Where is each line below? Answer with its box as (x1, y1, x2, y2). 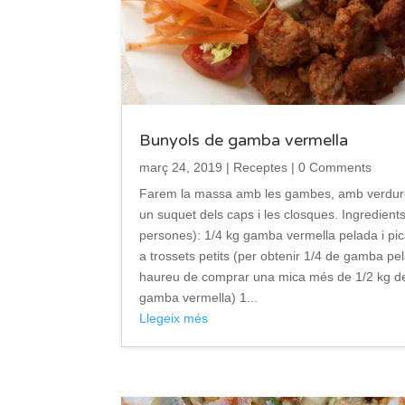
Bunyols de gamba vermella (139, 130, 349, 151)
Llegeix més (139, 311, 209, 326)
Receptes (233, 160, 288, 175)
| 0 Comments (287, 160, 372, 175)
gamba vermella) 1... (139, 290, 259, 306)
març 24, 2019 (139, 160, 223, 175)
